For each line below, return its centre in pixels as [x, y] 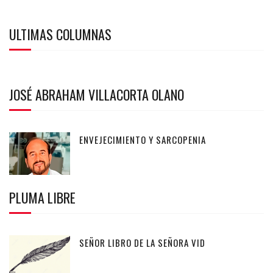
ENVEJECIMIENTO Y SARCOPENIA [143, 139]
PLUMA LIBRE [42, 197]
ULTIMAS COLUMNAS [60, 34]
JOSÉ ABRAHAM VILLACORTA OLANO [97, 94]
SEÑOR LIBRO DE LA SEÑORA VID [142, 242]
